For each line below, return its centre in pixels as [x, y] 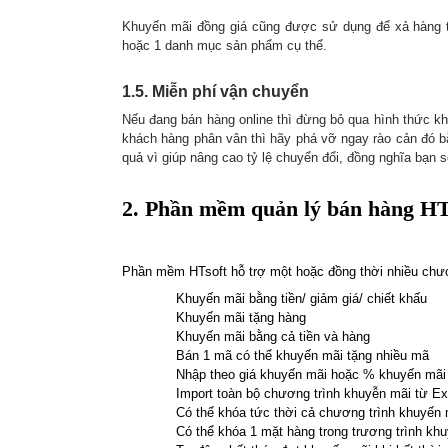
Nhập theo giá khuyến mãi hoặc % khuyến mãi [311, 374]
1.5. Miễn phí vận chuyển [215, 91]
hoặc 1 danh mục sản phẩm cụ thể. [224, 45]
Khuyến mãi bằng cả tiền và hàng [273, 336]
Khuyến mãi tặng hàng [241, 317]
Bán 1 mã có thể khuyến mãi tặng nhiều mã [302, 355]
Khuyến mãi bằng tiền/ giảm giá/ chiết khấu [301, 298]
